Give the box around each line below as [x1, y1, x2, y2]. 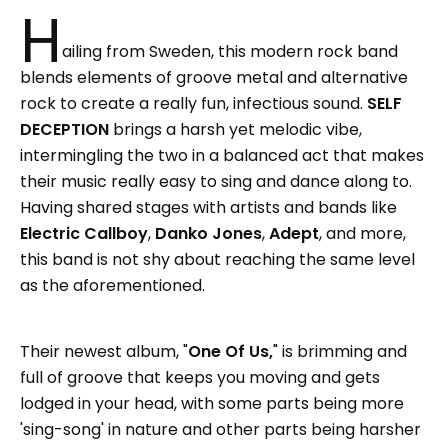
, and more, [319, 221, 406, 245]
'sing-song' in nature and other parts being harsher [20, 417, 421, 441]
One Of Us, [188, 339, 273, 363]
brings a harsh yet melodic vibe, [113, 117, 362, 141]
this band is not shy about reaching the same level [20, 247, 415, 271]
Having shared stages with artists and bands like [20, 195, 397, 219]
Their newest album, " [20, 339, 188, 363]
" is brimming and [273, 339, 407, 363]
